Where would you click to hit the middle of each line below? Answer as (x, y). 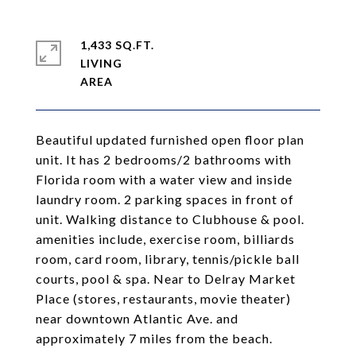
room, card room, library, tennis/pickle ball (168, 259)
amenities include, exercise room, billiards (165, 239)
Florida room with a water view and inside (164, 179)
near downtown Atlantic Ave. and (137, 318)
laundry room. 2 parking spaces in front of (165, 199)
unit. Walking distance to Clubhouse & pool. (170, 219)
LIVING (101, 63)
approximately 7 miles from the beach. (154, 338)
